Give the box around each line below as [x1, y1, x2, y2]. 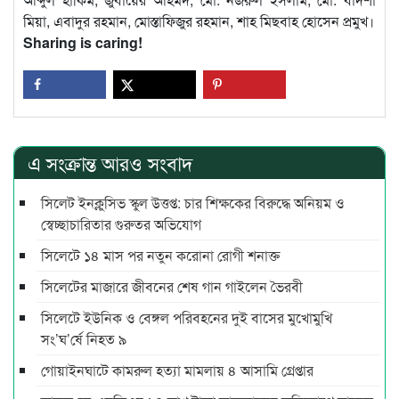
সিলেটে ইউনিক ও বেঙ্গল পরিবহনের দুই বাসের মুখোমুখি [41, 307, 332, 329]
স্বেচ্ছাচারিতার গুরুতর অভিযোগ [41, 214, 201, 235]
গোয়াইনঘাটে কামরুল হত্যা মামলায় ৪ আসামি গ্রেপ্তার [41, 360, 313, 381]
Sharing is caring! [23, 32, 142, 53]
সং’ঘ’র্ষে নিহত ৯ [41, 329, 126, 350]
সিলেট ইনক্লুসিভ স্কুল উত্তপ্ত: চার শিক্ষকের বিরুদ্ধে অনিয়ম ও [41, 192, 345, 214]
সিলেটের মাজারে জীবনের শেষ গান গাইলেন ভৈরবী [41, 276, 303, 297]
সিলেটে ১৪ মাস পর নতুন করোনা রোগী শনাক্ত [41, 245, 280, 266]
